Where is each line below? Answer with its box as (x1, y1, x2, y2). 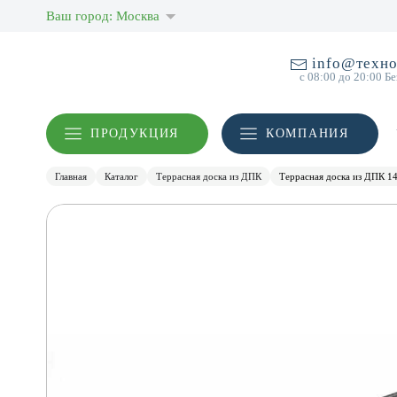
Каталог (105, 171, 138, 182)
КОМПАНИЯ (266, 127, 349, 140)
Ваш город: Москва (46, 9, 160, 23)
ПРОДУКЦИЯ (90, 127, 180, 140)
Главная (55, 171, 87, 182)
